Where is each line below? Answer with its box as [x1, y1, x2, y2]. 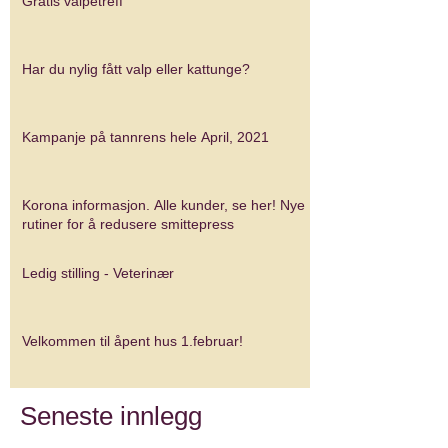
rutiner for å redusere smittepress [22, 216, 234, 232]
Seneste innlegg [20, 401, 202, 431]
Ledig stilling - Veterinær [22, 265, 174, 281]
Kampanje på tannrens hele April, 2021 [22, 129, 269, 145]
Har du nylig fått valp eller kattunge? [22, 61, 250, 77]
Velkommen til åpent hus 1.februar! [22, 333, 243, 349]
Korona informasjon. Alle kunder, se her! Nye [22, 197, 280, 213]
